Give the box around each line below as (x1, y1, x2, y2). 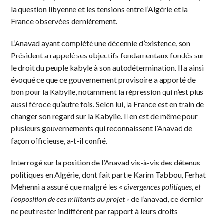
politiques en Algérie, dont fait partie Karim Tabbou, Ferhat (11, 169, 206, 179)
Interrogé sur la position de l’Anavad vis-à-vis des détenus (11, 157, 200, 167)
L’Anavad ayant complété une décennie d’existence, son (11, 38, 191, 48)
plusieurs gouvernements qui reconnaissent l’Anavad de (11, 123, 193, 133)
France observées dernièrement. (11, 16, 118, 26)
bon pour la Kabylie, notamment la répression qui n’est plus (11, 87, 204, 96)
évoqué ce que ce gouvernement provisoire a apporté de (11, 74, 196, 84)
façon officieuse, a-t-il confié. (11, 135, 108, 145)
